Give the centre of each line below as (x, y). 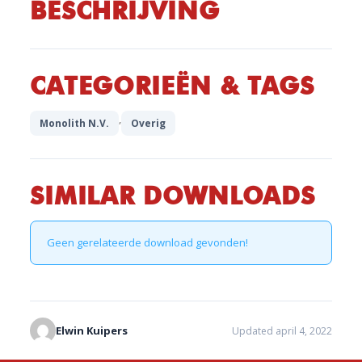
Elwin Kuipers (91, 330)
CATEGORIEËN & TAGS (172, 86)
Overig (148, 123)
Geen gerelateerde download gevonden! (147, 242)
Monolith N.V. (74, 123)
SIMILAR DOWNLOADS (173, 196)
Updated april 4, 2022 (282, 330)
